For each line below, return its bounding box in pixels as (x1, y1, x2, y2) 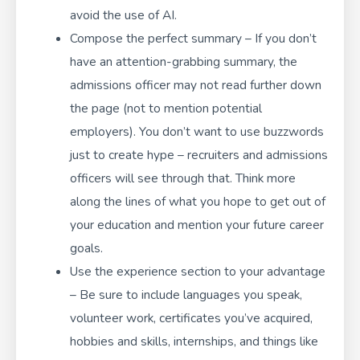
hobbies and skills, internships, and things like (69, 332, 318, 350)
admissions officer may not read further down (69, 76, 321, 93)
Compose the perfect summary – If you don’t (69, 29, 317, 47)
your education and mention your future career (69, 215, 324, 233)
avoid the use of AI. (69, 6, 177, 23)
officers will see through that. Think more (69, 169, 296, 186)
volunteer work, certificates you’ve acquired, (69, 309, 313, 326)
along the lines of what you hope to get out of (69, 192, 325, 210)
